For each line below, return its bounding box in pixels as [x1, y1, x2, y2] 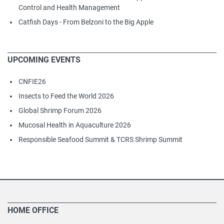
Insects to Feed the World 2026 [18, 91, 114, 100]
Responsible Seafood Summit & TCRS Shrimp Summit [18, 135, 182, 143]
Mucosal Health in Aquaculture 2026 [18, 120, 131, 129]
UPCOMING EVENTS [7, 54, 80, 64]
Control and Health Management [18, 3, 120, 11]
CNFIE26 [18, 77, 46, 85]
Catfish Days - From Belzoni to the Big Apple [18, 17, 153, 26]
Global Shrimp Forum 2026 [18, 106, 101, 114]
